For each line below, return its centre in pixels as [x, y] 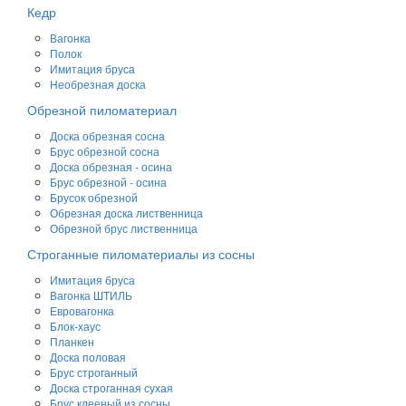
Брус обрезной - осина [108, 182]
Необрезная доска [98, 84]
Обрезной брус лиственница [124, 228]
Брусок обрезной [94, 198]
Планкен [72, 342]
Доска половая [88, 357]
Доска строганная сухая [111, 388]
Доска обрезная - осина [111, 167]
